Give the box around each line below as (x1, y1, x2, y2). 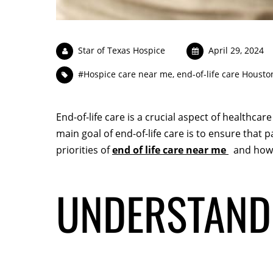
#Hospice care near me (77, 68, 172, 80)
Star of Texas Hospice (77, 44, 165, 56)
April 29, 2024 (208, 44, 264, 56)
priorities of (56, 143, 112, 157)
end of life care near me (112, 143, 229, 157)
